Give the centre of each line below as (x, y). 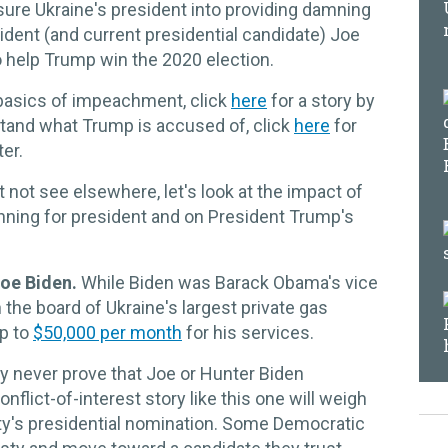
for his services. (248, 332)
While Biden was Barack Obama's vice (229, 282)
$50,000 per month (107, 332)
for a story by (321, 100)
